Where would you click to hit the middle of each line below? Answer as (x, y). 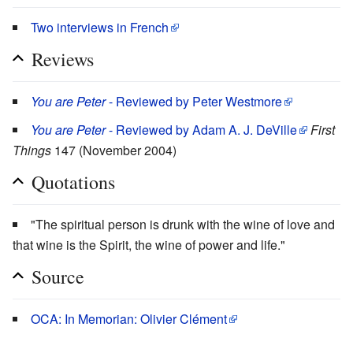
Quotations (73, 182)
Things (32, 150)
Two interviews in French (100, 27)
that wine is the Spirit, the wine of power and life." (149, 244)
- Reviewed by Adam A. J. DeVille (201, 129)
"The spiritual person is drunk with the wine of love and (183, 224)
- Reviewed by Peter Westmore (194, 101)
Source (58, 276)
